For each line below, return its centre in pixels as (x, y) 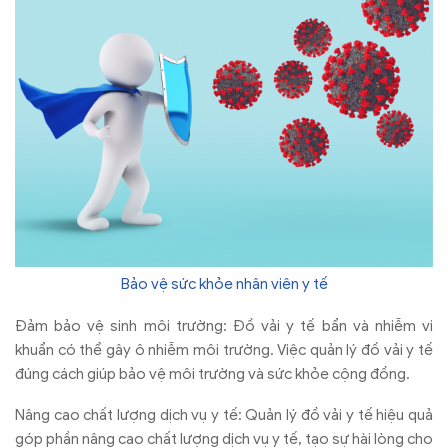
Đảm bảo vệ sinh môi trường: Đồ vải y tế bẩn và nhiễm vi (224, 325)
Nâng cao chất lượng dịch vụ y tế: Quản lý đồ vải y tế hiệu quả (224, 415)
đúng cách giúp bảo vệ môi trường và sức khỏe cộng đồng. (212, 373)
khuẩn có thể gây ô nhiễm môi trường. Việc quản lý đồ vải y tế (224, 349)
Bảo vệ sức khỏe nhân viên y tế (224, 283)
